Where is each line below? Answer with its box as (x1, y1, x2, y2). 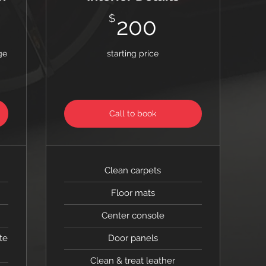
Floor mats (110, 188, 155, 198)
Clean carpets (104, 165, 161, 176)
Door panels (107, 233, 158, 243)
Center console (101, 210, 164, 221)
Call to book (109, 109, 157, 118)
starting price (107, 49, 159, 58)
